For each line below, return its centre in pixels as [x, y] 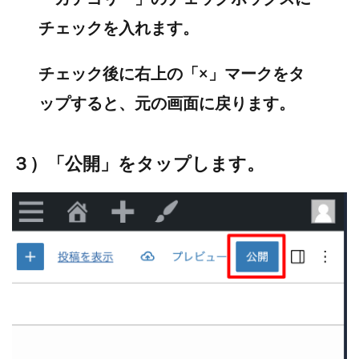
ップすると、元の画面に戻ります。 [167, 102]
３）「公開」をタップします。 [138, 163]
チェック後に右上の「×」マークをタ [172, 73]
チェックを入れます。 [119, 27]
